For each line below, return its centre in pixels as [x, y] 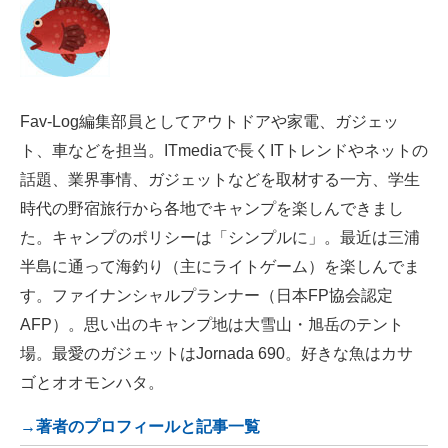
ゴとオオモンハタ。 [92, 383]
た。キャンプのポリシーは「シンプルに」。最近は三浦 [220, 238]
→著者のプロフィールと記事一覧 [140, 427]
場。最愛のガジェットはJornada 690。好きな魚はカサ [216, 354]
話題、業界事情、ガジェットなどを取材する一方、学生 [220, 180]
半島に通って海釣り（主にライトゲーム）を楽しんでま [220, 267]
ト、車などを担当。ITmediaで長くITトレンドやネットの [224, 151]
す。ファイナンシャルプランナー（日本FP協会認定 [206, 296]
